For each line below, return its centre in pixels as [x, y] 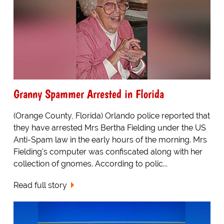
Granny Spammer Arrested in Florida [88, 93]
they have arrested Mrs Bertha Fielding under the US [109, 127]
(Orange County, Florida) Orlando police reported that [111, 115]
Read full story [40, 185]
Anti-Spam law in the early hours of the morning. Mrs [110, 139]
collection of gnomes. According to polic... [90, 163]
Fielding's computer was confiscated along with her [108, 151]
